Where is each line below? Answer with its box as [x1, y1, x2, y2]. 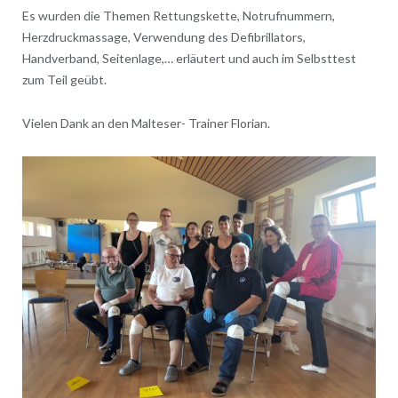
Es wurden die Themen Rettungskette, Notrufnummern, [21, 7, 335, 23]
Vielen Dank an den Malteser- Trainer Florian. [21, 115, 270, 131]
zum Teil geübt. [21, 71, 107, 87]
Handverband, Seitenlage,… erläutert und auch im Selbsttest [21, 50, 356, 66]
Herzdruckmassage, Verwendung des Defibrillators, [21, 28, 306, 44]
